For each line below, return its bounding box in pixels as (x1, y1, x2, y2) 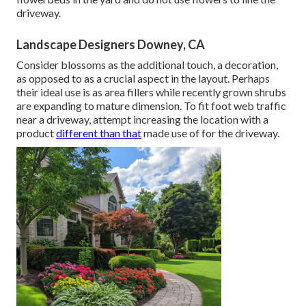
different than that (56, 126, 141, 139)
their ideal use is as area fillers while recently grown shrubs (16, 85, 286, 98)
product (16, 126, 56, 139)
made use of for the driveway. (141, 126, 279, 139)
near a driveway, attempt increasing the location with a (16, 112, 268, 126)
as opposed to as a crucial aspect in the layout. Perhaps (16, 71, 270, 85)
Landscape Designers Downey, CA (16, 36, 205, 52)
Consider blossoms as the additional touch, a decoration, (16, 57, 278, 71)
